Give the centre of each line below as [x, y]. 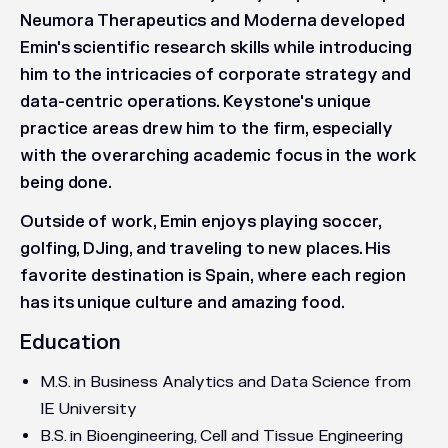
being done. [66, 183]
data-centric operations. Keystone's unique [195, 102]
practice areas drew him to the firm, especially [207, 129]
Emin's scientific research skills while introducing [216, 48]
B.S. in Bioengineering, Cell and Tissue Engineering [221, 436]
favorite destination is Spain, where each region [213, 276]
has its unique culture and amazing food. [182, 303]
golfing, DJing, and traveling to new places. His [205, 249]
